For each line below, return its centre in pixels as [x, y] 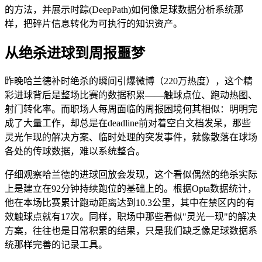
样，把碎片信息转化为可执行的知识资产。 [94, 23]
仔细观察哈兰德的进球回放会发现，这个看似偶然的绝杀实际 [131, 175]
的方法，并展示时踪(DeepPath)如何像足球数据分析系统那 [124, 9]
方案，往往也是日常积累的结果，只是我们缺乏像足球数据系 [131, 231]
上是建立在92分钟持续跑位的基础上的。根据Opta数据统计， [131, 189]
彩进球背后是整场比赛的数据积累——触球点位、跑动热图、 [131, 95]
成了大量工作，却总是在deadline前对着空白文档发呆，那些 [128, 123]
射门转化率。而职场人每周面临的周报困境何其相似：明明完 [131, 109]
